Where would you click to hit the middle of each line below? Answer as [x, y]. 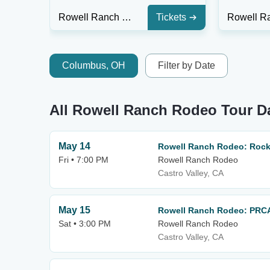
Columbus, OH [94, 65]
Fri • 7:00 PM [83, 160]
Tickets [171, 17]
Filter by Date [187, 65]
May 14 [74, 146]
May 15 [74, 210]
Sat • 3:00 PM [85, 224]
